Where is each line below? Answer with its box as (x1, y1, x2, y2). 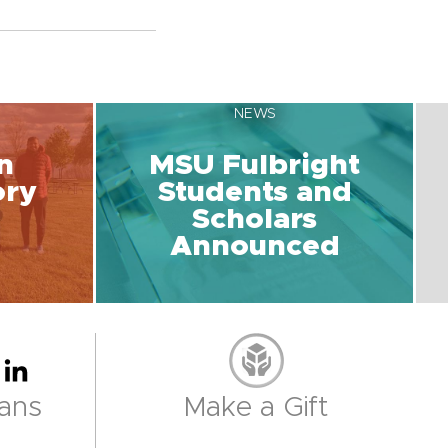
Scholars (192, 204, 317, 234)
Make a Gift (183, 393, 329, 422)
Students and (157, 177, 352, 207)
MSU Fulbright (149, 150, 360, 180)
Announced (169, 231, 340, 261)
